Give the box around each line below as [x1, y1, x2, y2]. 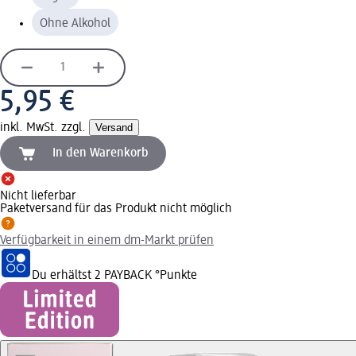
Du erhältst [32, 269, 95, 282]
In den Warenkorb [52, 146, 149, 160]
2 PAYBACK [95, 269, 152, 282]
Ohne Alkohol [40, 17, 110, 30]
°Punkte [152, 269, 197, 282]
